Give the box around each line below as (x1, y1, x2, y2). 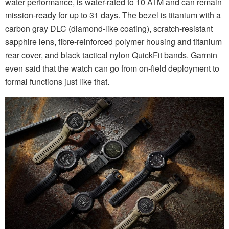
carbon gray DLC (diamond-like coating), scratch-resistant (5, 22, 213, 35)
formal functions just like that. (5, 76, 109, 88)
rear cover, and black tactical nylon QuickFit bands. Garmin (5, 49, 217, 61)
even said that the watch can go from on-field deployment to (5, 62, 219, 75)
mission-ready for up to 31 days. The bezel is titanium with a (5, 9, 221, 21)
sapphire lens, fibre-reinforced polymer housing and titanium (5, 36, 222, 48)
